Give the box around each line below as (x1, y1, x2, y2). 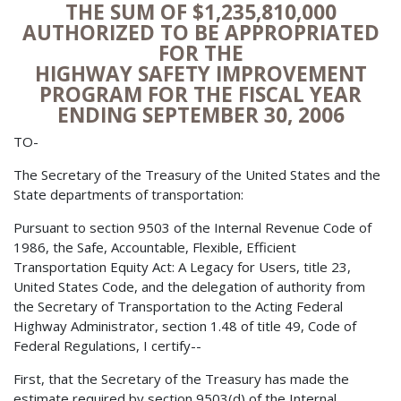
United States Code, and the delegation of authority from (13, 277, 365, 296)
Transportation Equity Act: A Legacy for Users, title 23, (13, 258, 351, 277)
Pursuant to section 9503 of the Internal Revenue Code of (13, 218, 371, 237)
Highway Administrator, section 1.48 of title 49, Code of (13, 317, 356, 336)
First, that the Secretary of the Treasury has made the (13, 370, 349, 388)
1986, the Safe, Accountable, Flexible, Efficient (13, 238, 296, 257)
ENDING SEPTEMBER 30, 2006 (56, 100, 345, 129)
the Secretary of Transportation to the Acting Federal (13, 297, 343, 316)
